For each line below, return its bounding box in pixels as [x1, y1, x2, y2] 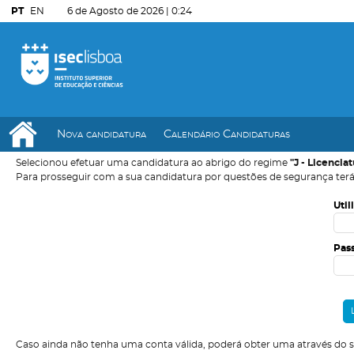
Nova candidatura [57, 129, 146, 140]
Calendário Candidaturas [164, 129, 290, 140]
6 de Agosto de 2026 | [67, 6, 171, 16]
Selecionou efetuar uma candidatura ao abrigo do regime [16, 158, 290, 168]
